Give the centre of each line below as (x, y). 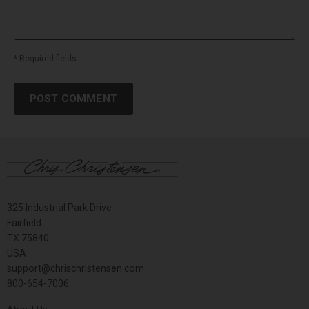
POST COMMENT (73, 99)
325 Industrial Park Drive (59, 208)
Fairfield (24, 223)
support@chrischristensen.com (76, 268)
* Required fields (45, 59)
